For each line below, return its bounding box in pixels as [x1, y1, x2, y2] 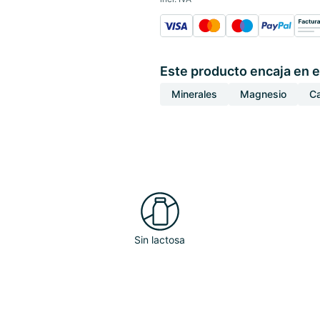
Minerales [171, 88, 217, 100]
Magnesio [240, 88, 286, 100]
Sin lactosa [134, 234, 186, 246]
